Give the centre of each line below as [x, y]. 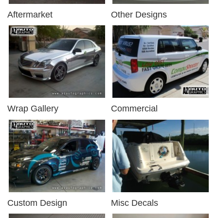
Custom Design [37, 203]
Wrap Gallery [33, 108]
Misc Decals [135, 203]
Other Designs [139, 14]
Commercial [134, 108]
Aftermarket [30, 14]
